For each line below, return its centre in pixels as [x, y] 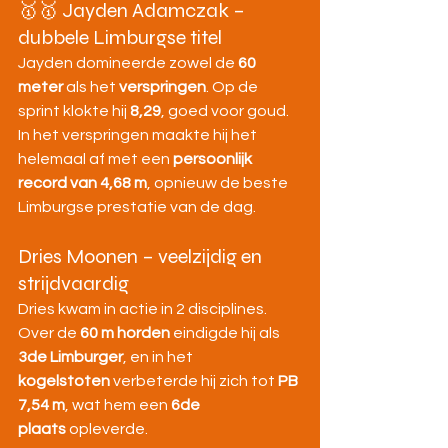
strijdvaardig [73, 283]
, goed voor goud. [226, 111]
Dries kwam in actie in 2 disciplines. [144, 309]
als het [91, 87]
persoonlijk [214, 159]
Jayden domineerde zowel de [128, 63]
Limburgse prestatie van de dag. [137, 207]
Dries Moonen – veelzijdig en [142, 256]
